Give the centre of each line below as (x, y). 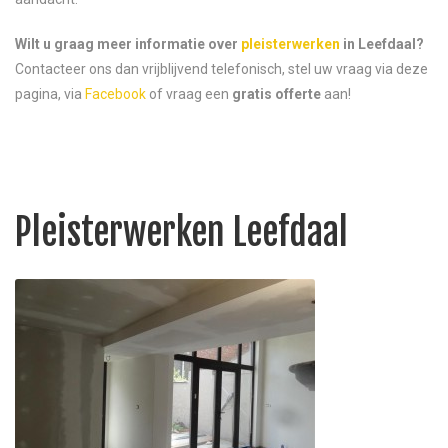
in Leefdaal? (382, 43)
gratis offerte (276, 93)
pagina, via (50, 93)
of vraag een (189, 93)
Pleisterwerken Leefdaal (181, 232)
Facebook (115, 93)
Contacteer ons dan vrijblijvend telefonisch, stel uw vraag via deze (221, 68)
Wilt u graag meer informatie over (128, 43)
